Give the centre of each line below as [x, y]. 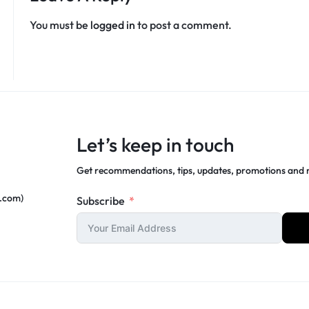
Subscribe [101, 201]
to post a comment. [183, 25]
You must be [60, 25]
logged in [112, 25]
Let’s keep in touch [156, 145]
